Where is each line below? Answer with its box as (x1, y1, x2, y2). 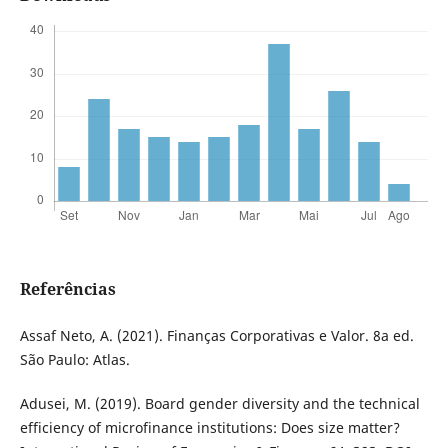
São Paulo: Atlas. (19, 350, 130, 370)
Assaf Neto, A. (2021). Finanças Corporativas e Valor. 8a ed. (19, 326, 414, 346)
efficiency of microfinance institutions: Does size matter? (19, 418, 400, 438)
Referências (19, 278, 116, 301)
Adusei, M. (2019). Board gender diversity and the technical (19, 394, 420, 414)
